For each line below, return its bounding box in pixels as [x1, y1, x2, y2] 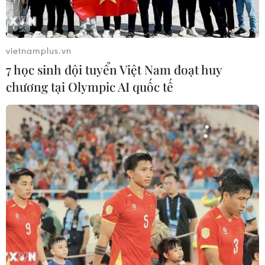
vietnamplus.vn [6, 44, 72, 56]
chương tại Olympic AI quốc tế [6, 77, 173, 95]
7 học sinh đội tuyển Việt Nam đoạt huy [6, 60, 222, 77]
